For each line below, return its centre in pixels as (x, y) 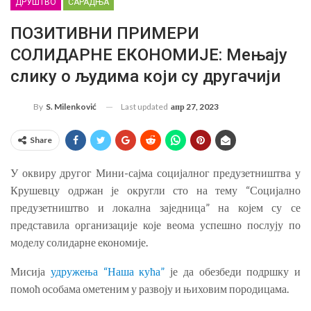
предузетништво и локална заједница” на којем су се (155, 208)
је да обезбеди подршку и (233, 271)
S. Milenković (71, 107)
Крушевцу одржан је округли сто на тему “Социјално (155, 190)
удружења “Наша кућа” (108, 271)
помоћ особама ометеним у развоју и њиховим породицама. (150, 289)
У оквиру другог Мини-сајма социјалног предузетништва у (155, 173)
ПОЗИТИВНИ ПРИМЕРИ (105, 33)
